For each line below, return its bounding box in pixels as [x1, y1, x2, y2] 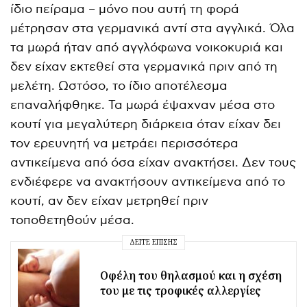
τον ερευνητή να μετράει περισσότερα [10, 136, 239, 151]
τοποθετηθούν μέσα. [10, 212, 135, 228]
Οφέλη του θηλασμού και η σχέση [100, 267, 282, 283]
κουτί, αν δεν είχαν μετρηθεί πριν [10, 193, 209, 208]
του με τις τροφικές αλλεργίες [100, 282, 261, 298]
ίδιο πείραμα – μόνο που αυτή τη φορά [10, 1, 240, 16]
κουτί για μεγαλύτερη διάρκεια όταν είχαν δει [10, 116, 282, 132]
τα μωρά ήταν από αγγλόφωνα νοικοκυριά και [10, 40, 284, 55]
